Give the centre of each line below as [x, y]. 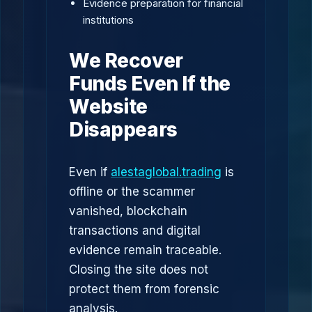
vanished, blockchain [128, 211]
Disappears [123, 130]
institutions [108, 20]
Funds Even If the [150, 84]
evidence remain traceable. [145, 250]
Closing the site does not [139, 270]
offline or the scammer [132, 192]
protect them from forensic [144, 289]
